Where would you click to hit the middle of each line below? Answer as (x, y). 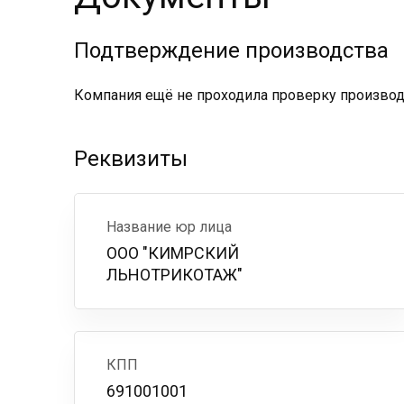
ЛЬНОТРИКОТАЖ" (174, 275)
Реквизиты (131, 159)
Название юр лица (169, 227)
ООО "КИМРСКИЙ (173, 253)
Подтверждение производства (231, 50)
